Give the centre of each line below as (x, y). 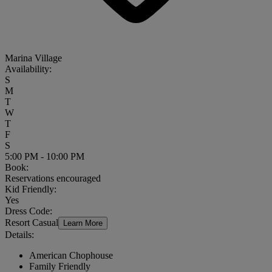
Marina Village (33, 58)
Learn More (83, 223)
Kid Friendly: (31, 189)
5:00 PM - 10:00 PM (45, 156)
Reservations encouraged (53, 178)
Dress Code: (29, 211)
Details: (19, 234)
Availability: (28, 69)
